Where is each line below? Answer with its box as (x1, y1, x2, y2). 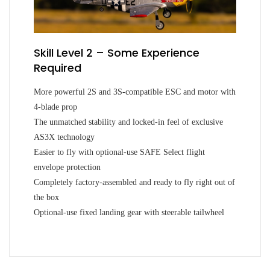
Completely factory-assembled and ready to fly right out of (34, 177, 235, 187)
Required (34, 60, 81, 75)
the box (34, 192, 59, 202)
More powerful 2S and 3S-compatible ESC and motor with (34, 87, 236, 96)
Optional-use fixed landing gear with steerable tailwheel (34, 207, 224, 217)
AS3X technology (34, 132, 95, 142)
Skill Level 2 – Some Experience (34, 45, 199, 60)
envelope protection (34, 162, 101, 172)
